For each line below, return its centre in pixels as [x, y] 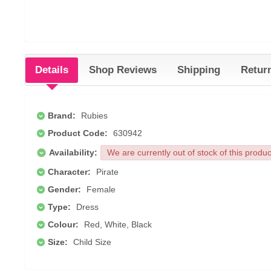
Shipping [199, 70]
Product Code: [78, 133]
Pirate [106, 172]
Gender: [64, 190]
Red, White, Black [117, 225]
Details [52, 70]
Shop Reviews [123, 70]
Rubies [93, 116]
